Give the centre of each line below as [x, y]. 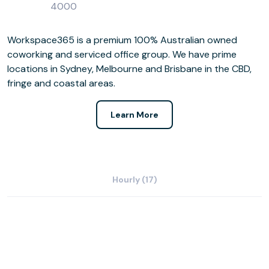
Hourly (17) [134, 179]
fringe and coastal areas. [61, 83]
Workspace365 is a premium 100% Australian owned [122, 40]
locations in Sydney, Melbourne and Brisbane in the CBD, [129, 68]
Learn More [134, 114]
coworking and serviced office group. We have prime [122, 54]
